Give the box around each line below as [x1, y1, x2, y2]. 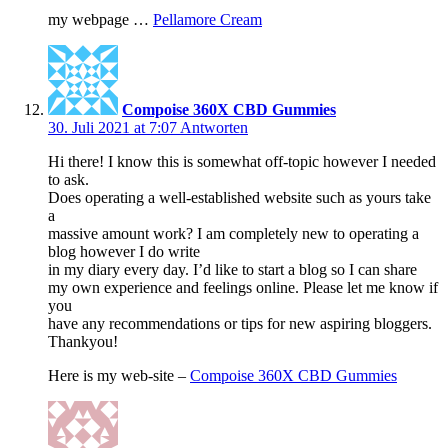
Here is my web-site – [48, 367, 190, 385]
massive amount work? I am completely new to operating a [48, 225, 419, 243]
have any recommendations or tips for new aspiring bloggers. [48, 315, 432, 333]
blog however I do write [48, 243, 200, 261]
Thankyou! [48, 333, 118, 351]
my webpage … [48, 11, 153, 29]
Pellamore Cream [153, 11, 262, 29]
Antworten [180, 119, 248, 137]
